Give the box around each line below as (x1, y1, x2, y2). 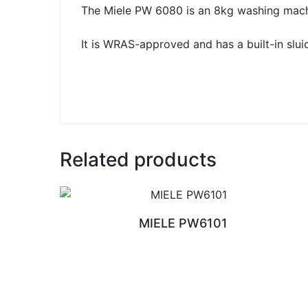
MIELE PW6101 (139, 216, 228, 230)
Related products (60, 148, 217, 171)
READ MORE (157, 257, 210, 268)
